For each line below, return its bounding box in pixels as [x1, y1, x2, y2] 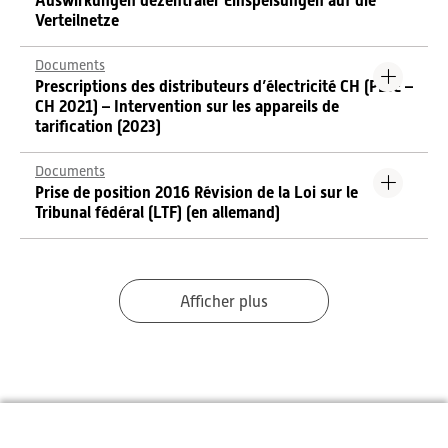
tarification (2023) [35, 117, 161, 136]
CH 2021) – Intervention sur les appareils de [35, 97, 339, 116]
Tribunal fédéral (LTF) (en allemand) [35, 203, 280, 222]
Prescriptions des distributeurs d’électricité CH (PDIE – [35, 77, 413, 96]
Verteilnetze [35, 11, 119, 30]
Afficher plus [180, 293, 268, 311]
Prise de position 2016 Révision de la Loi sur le [35, 183, 358, 202]
